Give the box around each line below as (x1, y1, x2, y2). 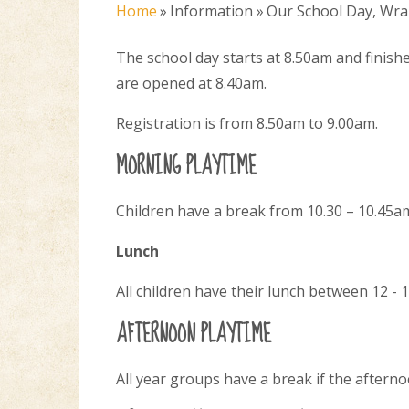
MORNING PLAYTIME (116, 144, 257, 188)
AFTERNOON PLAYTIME (116, 312, 271, 356)
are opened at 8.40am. (116, 73, 267, 93)
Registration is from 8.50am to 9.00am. (116, 113, 378, 133)
